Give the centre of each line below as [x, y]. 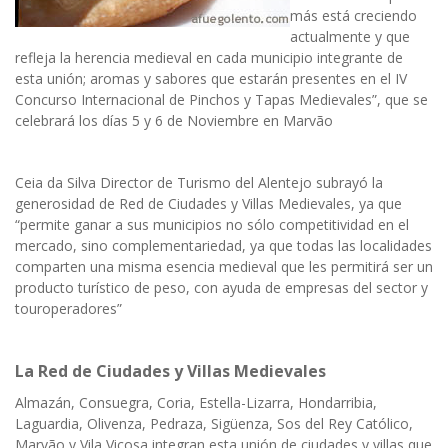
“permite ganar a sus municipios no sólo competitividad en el [212, 225]
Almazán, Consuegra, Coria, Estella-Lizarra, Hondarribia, [196, 403]
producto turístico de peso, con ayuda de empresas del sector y [221, 288]
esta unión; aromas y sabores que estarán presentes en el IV [211, 79]
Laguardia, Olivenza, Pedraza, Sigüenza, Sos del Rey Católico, [214, 424]
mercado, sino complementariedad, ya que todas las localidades [223, 246]
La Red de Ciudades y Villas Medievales [170, 371]
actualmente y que [350, 37]
